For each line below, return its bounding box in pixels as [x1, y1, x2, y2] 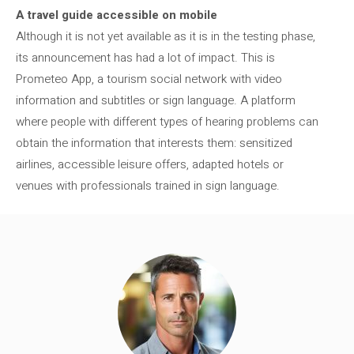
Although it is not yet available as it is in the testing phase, [16, 27, 315, 45]
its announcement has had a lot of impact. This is [16, 48, 275, 66]
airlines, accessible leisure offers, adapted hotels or [16, 155, 284, 173]
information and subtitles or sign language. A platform [16, 91, 296, 109]
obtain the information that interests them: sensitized [16, 134, 292, 152]
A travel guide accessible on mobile [16, 6, 217, 24]
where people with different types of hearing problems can [16, 112, 318, 130]
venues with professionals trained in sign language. [16, 176, 280, 194]
